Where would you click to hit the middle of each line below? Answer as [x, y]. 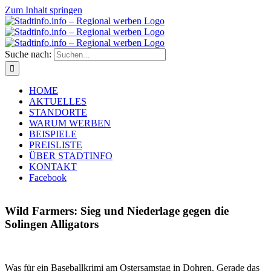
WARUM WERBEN [70, 123]
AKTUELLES [58, 101]
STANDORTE [58, 112]
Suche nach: [28, 54]
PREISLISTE [56, 145]
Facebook [48, 178]
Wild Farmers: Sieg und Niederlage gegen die [117, 211]
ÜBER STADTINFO [71, 156]
